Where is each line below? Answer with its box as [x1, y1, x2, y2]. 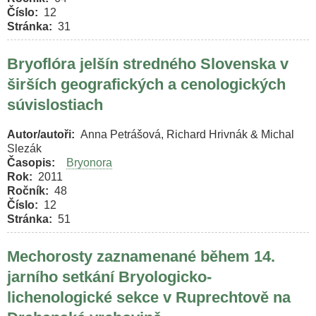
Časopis [7, 157, 51, 169]
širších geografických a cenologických [7, 75, 286, 93]
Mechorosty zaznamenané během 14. [7, 247, 275, 265]
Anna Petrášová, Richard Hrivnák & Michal [80, 128, 294, 141]
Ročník [7, 185, 45, 197]
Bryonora [66, 157, 112, 169]
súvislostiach [7, 95, 103, 114]
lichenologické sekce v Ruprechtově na [7, 288, 291, 306]
